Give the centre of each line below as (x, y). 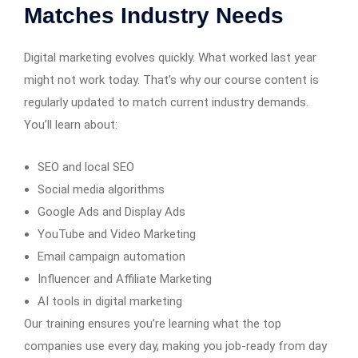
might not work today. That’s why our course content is (171, 80)
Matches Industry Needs (154, 15)
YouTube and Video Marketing (117, 234)
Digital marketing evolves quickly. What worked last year (170, 57)
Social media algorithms (101, 189)
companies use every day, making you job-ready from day (175, 346)
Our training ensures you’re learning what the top (153, 323)
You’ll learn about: (71, 124)
